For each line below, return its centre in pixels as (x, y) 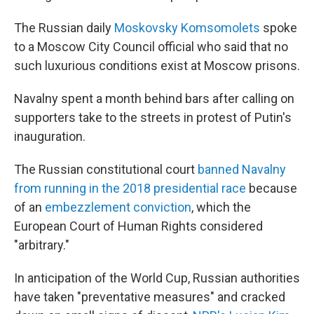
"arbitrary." (42, 245)
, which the (221, 207)
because (272, 189)
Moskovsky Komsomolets (187, 28)
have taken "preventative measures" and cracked (150, 297)
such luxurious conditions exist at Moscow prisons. (157, 66)
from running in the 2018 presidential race (130, 189)
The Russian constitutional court (106, 170)
